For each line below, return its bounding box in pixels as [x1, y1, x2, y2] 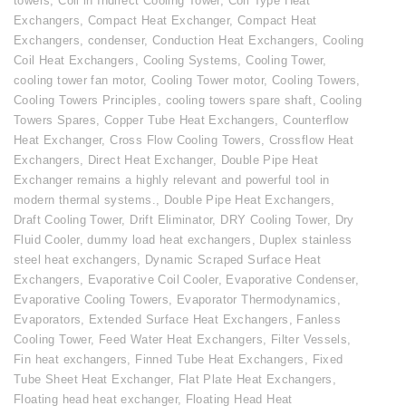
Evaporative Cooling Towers [14, 293, 169, 307]
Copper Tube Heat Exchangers [103, 113, 275, 128]
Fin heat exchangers [14, 353, 128, 367]
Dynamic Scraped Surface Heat [144, 253, 321, 267]
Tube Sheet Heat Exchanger [14, 372, 170, 387]
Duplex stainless [259, 233, 353, 247]
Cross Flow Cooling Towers [110, 133, 261, 148]
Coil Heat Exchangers [14, 53, 135, 68]
